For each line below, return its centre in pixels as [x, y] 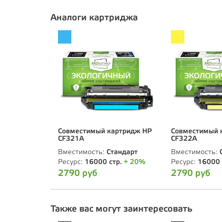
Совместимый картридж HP [105, 131]
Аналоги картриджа [94, 18]
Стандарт [122, 152]
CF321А [71, 139]
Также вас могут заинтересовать [121, 209]
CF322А [184, 139]
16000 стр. [103, 162]
